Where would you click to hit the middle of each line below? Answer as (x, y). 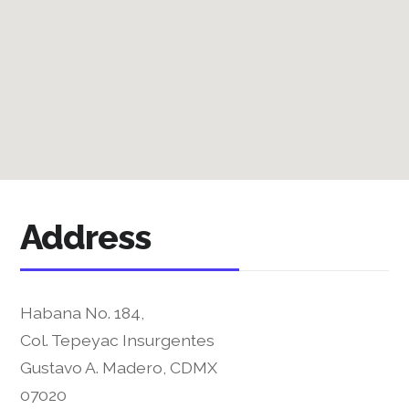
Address (85, 237)
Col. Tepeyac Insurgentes (118, 340)
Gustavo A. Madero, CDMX (119, 367)
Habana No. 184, (83, 312)
